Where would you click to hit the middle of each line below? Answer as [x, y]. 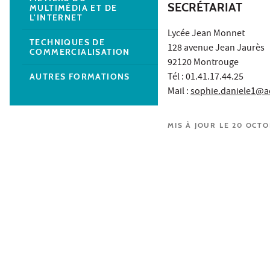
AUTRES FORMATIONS [80, 76]
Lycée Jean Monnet [206, 35]
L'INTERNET [56, 17]
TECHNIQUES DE [67, 42]
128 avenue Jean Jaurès [216, 49]
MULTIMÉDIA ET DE [74, 8]
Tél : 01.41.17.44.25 [206, 78]
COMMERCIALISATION [80, 52]
